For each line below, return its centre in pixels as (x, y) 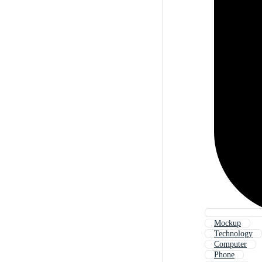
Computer (230, 244)
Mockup (227, 223)
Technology (233, 234)
